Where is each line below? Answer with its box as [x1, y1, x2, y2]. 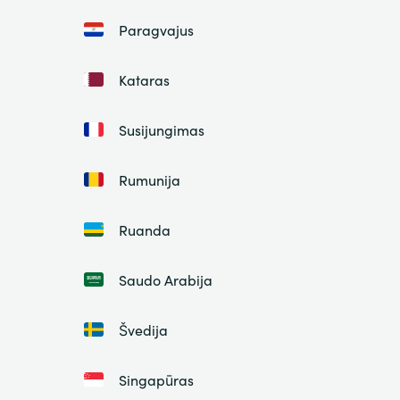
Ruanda [118, 220, 171, 240]
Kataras [118, 70, 170, 90]
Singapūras [118, 370, 194, 390]
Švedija [118, 320, 168, 340]
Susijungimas [118, 120, 204, 140]
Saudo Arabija [118, 270, 212, 290]
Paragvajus [118, 20, 194, 40]
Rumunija [118, 170, 180, 190]
